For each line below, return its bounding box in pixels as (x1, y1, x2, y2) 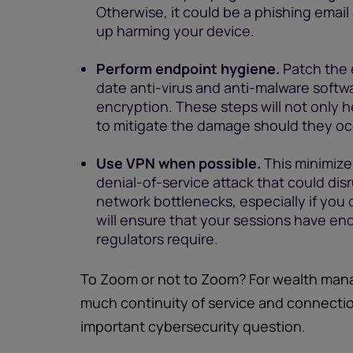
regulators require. (96, 229, 218, 248)
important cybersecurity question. (80, 317, 306, 336)
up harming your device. (96, 21, 255, 40)
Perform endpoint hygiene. (96, 59, 280, 78)
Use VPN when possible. (96, 154, 261, 173)
